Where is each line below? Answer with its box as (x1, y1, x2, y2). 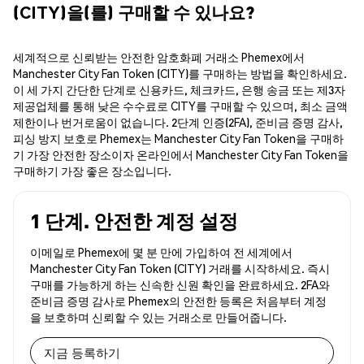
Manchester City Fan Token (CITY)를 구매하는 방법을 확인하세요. (13, 66, 347, 81)
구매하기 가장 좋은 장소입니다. (13, 163, 171, 179)
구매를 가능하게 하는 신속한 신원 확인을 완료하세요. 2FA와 (30, 277, 330, 292)
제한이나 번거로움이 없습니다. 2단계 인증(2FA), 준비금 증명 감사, (13, 115, 343, 130)
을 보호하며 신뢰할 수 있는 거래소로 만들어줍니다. (30, 310, 287, 325)
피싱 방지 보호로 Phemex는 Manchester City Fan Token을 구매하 (13, 131, 344, 146)
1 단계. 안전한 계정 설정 (30, 208, 238, 234)
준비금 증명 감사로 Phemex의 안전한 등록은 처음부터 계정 (30, 293, 327, 309)
